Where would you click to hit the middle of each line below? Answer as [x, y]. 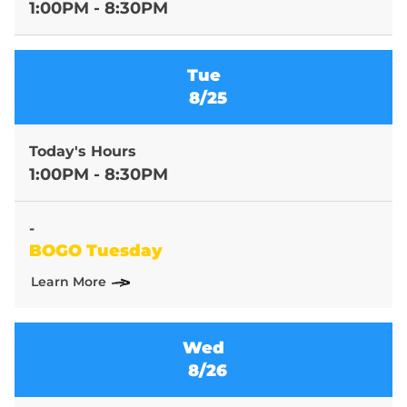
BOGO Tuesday [96, 251]
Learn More [69, 282]
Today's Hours [83, 152]
